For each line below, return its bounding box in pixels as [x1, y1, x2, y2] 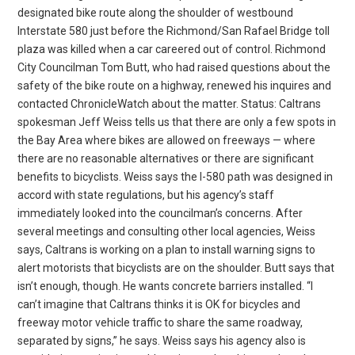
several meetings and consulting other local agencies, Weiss [17, 224, 316, 238]
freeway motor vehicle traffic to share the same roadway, [17, 315, 303, 329]
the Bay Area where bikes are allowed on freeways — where [17, 133, 316, 147]
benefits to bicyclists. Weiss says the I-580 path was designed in [17, 170, 334, 183]
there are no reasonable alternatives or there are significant [17, 151, 315, 165]
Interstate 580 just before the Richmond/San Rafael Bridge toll [17, 24, 330, 37]
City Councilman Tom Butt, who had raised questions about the [17, 60, 331, 74]
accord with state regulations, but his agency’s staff [17, 188, 275, 201]
